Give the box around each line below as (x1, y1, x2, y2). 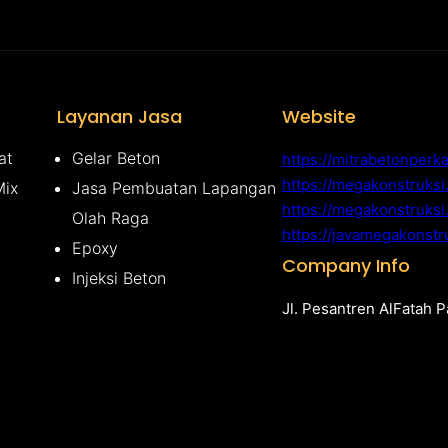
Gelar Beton (72, 148, 160, 169)
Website (282, 104, 356, 130)
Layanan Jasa (57, 104, 182, 130)
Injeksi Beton (72, 268, 166, 289)
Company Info (282, 253, 410, 279)
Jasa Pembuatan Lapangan (72, 178, 276, 199)
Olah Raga (72, 208, 149, 229)
